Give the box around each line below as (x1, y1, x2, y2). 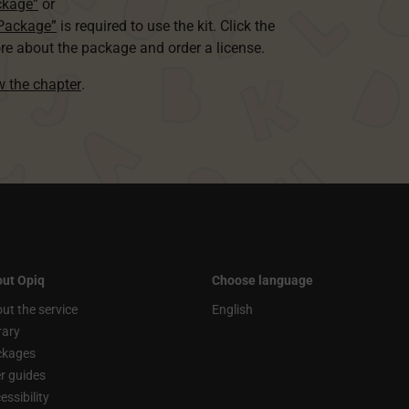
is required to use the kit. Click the (56, 17, 275, 35)
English (211, 302, 253, 317)
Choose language (211, 273, 313, 288)
